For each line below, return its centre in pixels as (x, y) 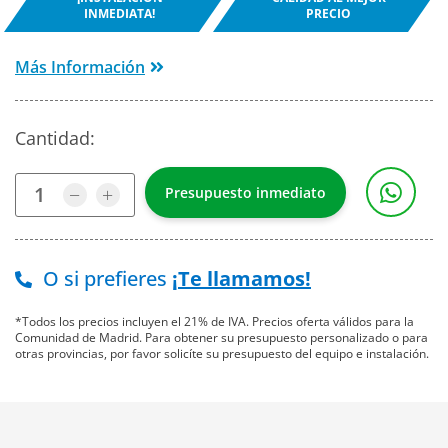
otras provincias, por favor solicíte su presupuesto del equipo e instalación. (222, 354)
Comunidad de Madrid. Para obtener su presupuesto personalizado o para (221, 338)
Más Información (80, 67)
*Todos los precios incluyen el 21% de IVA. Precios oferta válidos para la (214, 322)
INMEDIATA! (119, 14)
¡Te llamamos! (241, 279)
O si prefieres (105, 279)
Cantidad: (55, 138)
